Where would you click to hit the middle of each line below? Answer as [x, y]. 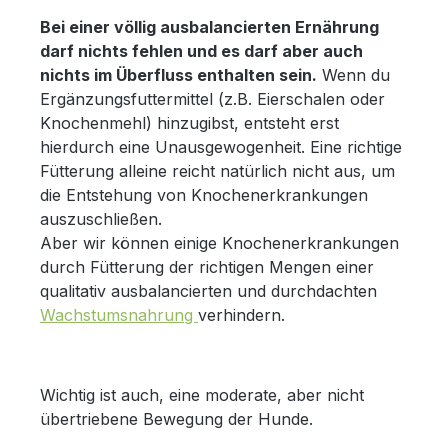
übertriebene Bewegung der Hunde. [176, 418]
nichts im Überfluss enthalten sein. [178, 74]
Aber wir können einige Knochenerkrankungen [219, 242]
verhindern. [254, 314]
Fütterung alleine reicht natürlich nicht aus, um [217, 170]
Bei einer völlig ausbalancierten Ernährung [209, 26]
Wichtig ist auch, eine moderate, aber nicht [202, 394]
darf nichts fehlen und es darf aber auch [201, 50]
